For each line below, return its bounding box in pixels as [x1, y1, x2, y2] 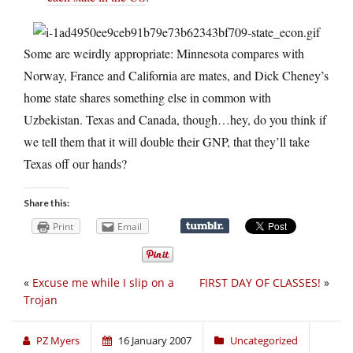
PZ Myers [36, 333, 80, 348]
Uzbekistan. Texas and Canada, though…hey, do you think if [24, 111, 326, 128]
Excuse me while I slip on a [32, 275, 174, 291]
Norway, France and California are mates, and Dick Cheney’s [24, 67, 329, 84]
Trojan [24, 292, 58, 308]
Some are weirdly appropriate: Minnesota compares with [24, 45, 304, 62]
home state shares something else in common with [24, 89, 271, 106]
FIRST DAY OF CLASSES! [199, 275, 321, 291]
